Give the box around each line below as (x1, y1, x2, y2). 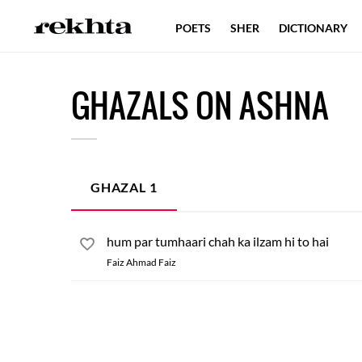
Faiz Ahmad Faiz (107, 256, 176, 268)
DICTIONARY (279, 21, 347, 35)
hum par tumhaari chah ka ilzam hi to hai (107, 234, 329, 249)
